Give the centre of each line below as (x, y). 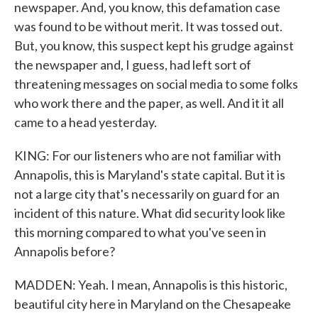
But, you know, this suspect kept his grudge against (154, 45)
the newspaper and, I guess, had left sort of (133, 65)
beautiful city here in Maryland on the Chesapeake (153, 304)
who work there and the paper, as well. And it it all (149, 103)
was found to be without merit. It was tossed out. (148, 26)
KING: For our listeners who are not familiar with (148, 155)
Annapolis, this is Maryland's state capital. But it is (150, 175)
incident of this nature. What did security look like (150, 213)
